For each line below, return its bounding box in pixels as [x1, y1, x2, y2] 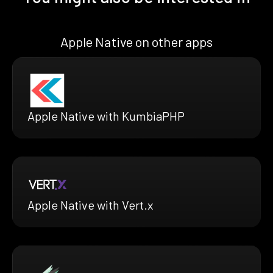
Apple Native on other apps [60, 33, 213, 49]
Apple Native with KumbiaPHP [27, 108, 185, 124]
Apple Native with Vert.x [27, 197, 154, 212]
